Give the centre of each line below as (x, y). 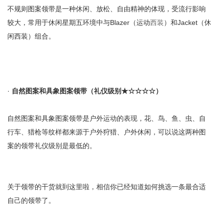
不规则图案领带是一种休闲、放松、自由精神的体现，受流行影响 (107, 9)
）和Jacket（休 (187, 22)
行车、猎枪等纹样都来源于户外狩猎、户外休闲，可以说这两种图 (107, 132)
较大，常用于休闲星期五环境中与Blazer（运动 (79, 22)
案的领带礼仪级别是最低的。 (52, 146)
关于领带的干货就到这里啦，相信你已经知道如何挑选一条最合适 (107, 187)
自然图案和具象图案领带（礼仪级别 (66, 91)
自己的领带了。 (31, 200)
